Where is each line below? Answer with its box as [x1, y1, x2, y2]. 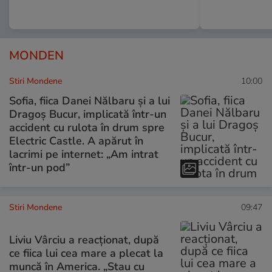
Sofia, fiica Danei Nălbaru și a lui [9, 93, 170, 108]
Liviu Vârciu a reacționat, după [9, 233, 159, 248]
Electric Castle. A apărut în [9, 133, 143, 148]
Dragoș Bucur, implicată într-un [9, 106, 166, 121]
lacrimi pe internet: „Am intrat [9, 146, 158, 161]
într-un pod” [9, 160, 70, 175]
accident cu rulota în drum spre [9, 120, 165, 135]
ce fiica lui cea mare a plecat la [9, 246, 163, 261]
